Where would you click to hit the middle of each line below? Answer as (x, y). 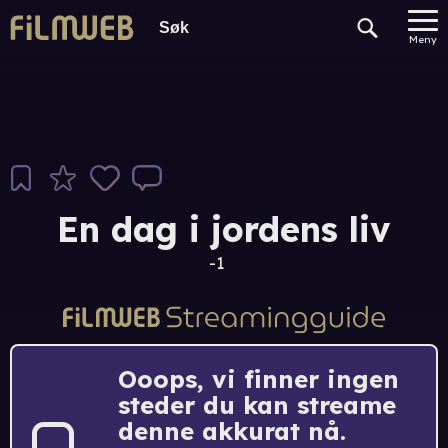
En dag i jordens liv (224, 229)
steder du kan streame (257, 404)
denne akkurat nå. (232, 430)
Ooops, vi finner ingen (258, 378)
